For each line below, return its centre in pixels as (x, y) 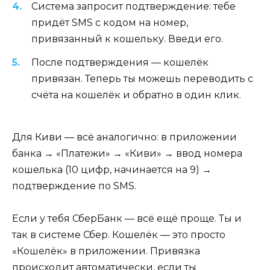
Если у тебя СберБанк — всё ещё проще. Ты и (127, 219)
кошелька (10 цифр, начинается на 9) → (112, 169)
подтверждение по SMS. (74, 186)
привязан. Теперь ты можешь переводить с (142, 78)
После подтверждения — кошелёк (120, 62)
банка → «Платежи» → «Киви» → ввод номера (127, 153)
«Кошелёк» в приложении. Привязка (106, 251)
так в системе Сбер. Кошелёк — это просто (119, 235)
